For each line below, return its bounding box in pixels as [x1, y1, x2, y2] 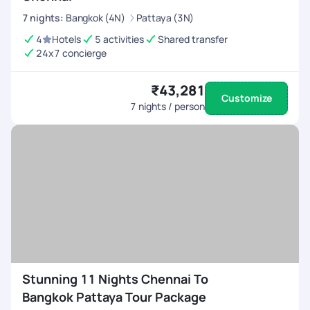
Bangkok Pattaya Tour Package [22, 289, 206, 305]
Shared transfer [158, 33, 228, 46]
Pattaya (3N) [136, 11, 194, 24]
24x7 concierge [36, 46, 107, 60]
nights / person [136, 100, 205, 113]
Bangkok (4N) [66, 11, 125, 24]
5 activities [95, 33, 144, 46]
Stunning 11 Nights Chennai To [22, 271, 208, 287]
